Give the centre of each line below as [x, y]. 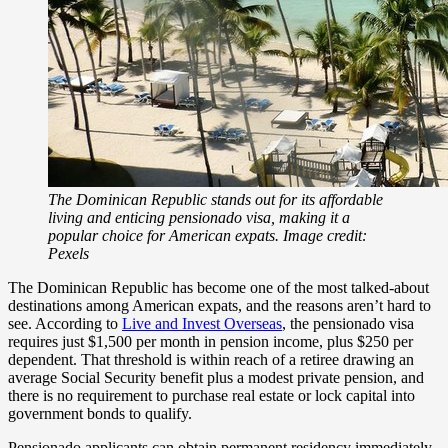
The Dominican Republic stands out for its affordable [215, 199]
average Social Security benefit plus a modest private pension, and [216, 377]
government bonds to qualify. [100, 413]
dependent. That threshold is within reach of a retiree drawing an [211, 359]
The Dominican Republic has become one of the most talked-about [218, 287]
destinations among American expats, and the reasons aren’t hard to [219, 305]
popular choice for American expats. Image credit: [207, 235]
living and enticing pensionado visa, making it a [199, 217]
